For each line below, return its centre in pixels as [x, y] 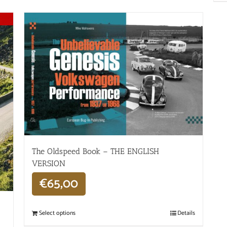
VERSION [49, 164]
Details [186, 213]
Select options [58, 213]
